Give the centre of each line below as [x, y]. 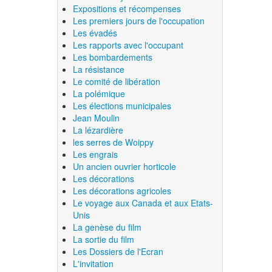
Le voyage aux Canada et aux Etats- [143, 202]
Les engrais [96, 154]
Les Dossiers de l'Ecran [118, 251]
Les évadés [95, 32]
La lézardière [98, 130]
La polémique [99, 93]
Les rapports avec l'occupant [128, 45]
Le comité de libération [117, 81]
